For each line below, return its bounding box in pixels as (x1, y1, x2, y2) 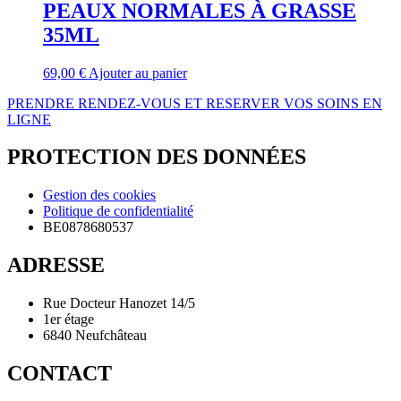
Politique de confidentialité (43, 203, 193, 219)
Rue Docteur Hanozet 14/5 (43, 295, 195, 311)
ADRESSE (7, 253, 105, 277)
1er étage (43, 311, 94, 328)
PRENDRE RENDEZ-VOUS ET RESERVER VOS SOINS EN (7, 95, 382, 111)
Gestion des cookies (43, 187, 156, 203)
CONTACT (7, 362, 112, 386)
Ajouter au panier (89, 64, 187, 81)
